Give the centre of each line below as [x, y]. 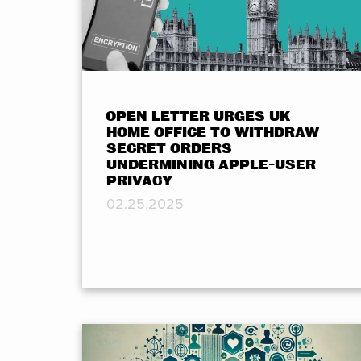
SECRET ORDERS [169, 148]
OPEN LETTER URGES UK [198, 116]
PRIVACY [139, 180]
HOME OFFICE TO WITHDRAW [213, 132]
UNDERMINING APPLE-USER [211, 164]
